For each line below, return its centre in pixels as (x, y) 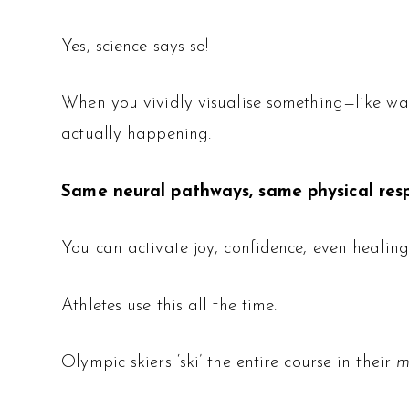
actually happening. (136, 135)
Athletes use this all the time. (169, 306)
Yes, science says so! (135, 47)
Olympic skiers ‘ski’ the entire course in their (229, 363)
